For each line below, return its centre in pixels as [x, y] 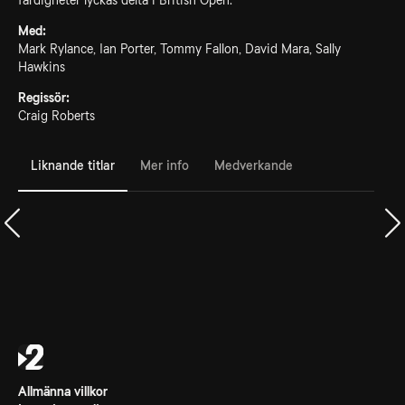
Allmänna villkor [63, 391]
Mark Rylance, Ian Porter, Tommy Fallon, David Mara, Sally [179, 49]
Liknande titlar [73, 165]
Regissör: [44, 98]
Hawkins [42, 67]
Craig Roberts [57, 116]
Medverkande [254, 165]
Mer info [165, 165]
